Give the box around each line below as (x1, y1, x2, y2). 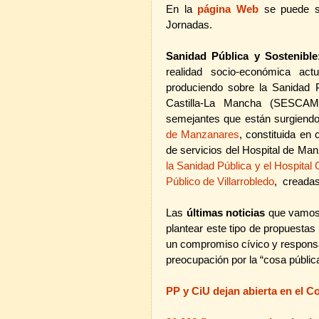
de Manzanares (166, 128, 240, 140)
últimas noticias (186, 206, 266, 219)
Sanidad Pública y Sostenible (166, 50, 318, 62)
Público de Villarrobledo (166, 175, 274, 187)
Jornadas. (166, 19, 212, 31)
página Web (197, 3, 258, 15)
